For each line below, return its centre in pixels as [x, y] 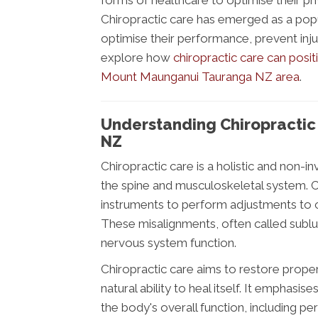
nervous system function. [169, 243]
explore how [137, 57]
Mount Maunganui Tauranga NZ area [200, 77]
